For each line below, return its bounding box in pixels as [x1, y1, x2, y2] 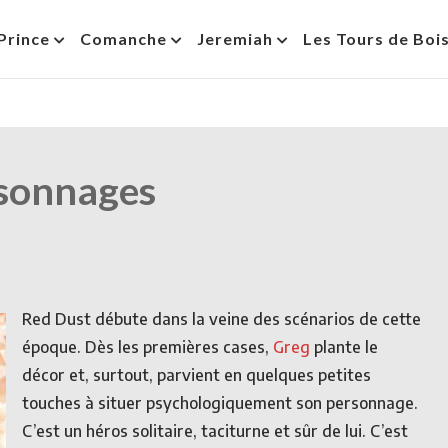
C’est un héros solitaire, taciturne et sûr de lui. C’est [22, 421, 408, 441]
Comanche [80, 29, 167, 48]
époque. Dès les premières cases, [22, 337, 273, 357]
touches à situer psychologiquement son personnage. [22, 393, 418, 413]
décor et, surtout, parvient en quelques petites [22, 365, 371, 385]
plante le [310, 337, 378, 357]
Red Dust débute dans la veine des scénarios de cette [22, 309, 421, 329]
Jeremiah [197, 29, 273, 48]
